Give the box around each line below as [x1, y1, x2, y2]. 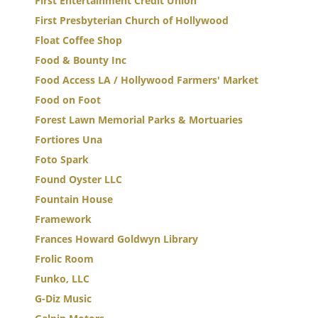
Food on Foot [35, 93, 101, 106]
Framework [35, 212, 92, 226]
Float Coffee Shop [35, 33, 122, 47]
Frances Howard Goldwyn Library [35, 232, 198, 246]
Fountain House [35, 192, 113, 206]
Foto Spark [35, 153, 89, 166]
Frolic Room [35, 252, 94, 265]
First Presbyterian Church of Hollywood [35, 13, 229, 27]
